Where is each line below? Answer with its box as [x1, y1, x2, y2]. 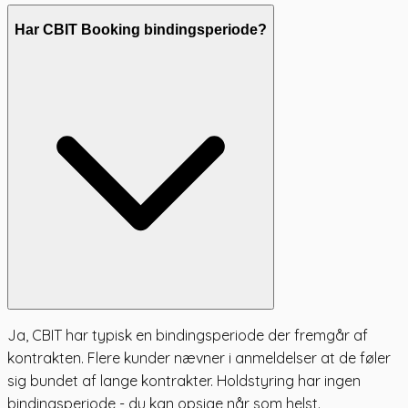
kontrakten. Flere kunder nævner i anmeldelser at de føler [7, 349, 391, 368]
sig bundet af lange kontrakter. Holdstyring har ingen [7, 372, 361, 391]
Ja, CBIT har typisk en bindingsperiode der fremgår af [7, 326, 368, 345]
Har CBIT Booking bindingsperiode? [15, 21, 267, 37]
